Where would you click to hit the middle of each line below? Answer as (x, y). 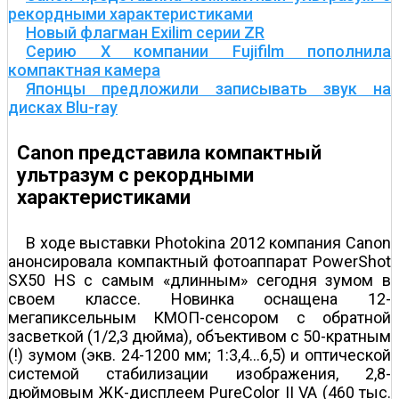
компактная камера (84, 69)
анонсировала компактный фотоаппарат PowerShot (199, 262)
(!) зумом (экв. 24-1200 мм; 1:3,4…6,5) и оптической (199, 355)
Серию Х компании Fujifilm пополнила (208, 51)
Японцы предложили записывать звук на (208, 88)
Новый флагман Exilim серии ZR (145, 32)
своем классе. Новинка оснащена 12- (199, 299)
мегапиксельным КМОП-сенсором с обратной (199, 318)
